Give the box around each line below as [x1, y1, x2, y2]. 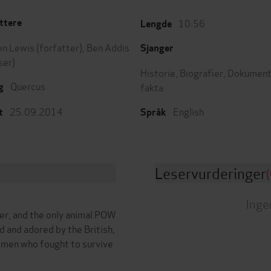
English [173, 104, 204, 118]
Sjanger [140, 42, 174, 54]
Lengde [140, 18, 172, 30]
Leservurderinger [155, 162, 266, 183]
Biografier [180, 65, 223, 79]
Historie [140, 65, 175, 79]
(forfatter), [34, 40, 87, 54]
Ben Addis [87, 40, 129, 54]
